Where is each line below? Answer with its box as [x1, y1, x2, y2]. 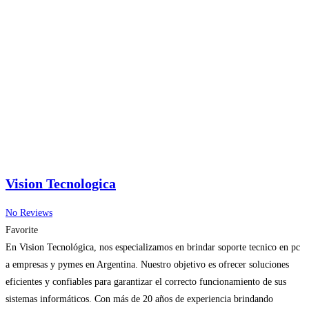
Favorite [6, 225, 38, 236]
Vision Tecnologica [6, 175, 116, 191]
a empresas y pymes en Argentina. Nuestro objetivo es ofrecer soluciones [6, 259, 289, 270]
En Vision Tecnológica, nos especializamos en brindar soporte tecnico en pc [6, 242, 300, 253]
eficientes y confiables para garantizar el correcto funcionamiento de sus [6, 277, 286, 288]
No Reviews [6, 208, 52, 219]
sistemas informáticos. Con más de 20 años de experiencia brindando [6, 294, 273, 305]
